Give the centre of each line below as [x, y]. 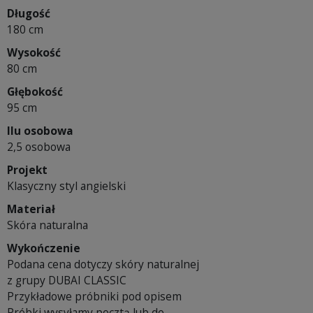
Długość [29, 14]
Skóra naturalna [48, 225]
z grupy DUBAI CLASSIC [67, 281]
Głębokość [35, 92]
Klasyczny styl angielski [66, 186]
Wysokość [34, 53]
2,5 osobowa [39, 147]
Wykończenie [44, 248]
